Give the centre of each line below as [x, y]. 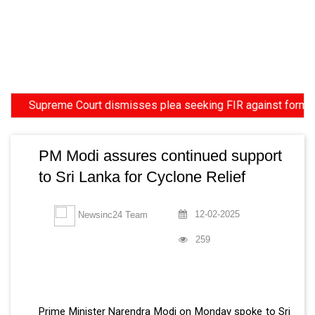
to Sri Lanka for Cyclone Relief [142, 176]
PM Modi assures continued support [160, 155]
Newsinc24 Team [111, 214]
